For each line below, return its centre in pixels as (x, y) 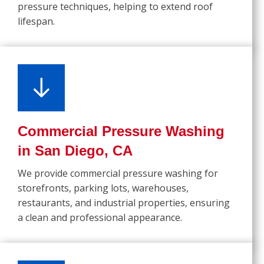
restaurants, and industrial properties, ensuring (124, 203)
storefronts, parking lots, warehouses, (103, 188)
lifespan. (36, 22)
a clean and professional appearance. (100, 218)
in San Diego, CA (75, 151)
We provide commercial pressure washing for (118, 174)
